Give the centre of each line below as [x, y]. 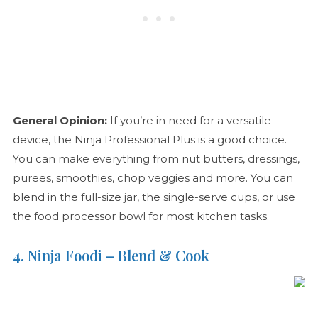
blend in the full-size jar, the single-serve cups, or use [154, 197]
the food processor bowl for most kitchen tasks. [142, 216]
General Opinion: [61, 121]
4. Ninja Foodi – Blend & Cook [111, 256]
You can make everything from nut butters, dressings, [156, 159]
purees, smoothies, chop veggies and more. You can [153, 178]
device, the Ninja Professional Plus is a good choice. [149, 140]
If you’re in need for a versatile [190, 121]
